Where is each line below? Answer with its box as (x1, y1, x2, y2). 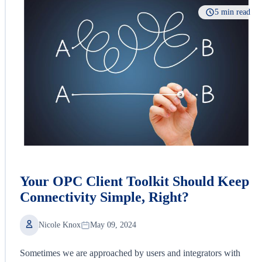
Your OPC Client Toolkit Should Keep (20, 173, 249, 189)
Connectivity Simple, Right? (20, 189, 189, 205)
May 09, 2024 (90, 220, 136, 229)
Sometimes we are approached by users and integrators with (20, 247, 240, 258)
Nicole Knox (39, 220, 81, 229)
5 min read (215, 7, 250, 16)
